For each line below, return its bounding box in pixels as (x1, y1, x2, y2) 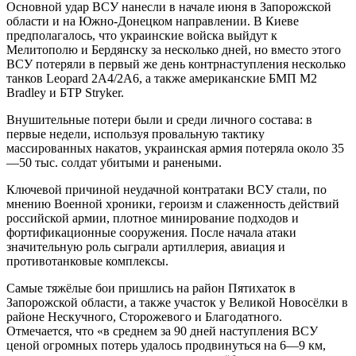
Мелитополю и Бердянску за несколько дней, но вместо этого (6, 42, 341, 56)
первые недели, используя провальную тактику (6, 126, 265, 141)
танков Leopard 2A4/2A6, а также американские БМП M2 (6, 71, 317, 85)
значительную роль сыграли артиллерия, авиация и (6, 239, 285, 253)
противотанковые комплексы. (6, 253, 168, 268)
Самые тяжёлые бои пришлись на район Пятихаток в (6, 281, 296, 295)
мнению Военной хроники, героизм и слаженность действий (6, 196, 339, 211)
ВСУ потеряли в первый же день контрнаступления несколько (6, 56, 346, 71)
